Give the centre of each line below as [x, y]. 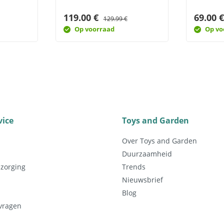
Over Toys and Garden [159, 141]
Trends [134, 167]
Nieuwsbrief [142, 180]
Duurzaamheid [147, 154]
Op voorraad [94, 29]
